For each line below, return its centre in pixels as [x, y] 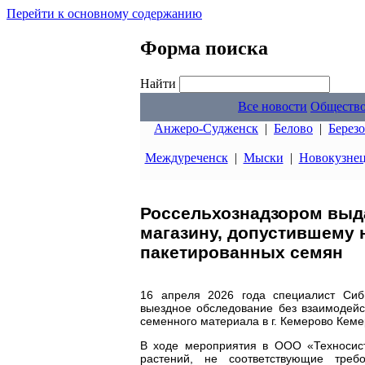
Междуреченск [186, 158]
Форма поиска [204, 48]
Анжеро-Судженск [206, 128]
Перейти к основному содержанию [104, 13]
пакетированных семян [242, 253]
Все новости [273, 106]
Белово [293, 128]
